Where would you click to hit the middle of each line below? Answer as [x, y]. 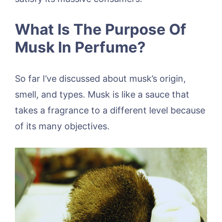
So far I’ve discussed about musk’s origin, [100, 79]
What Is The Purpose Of [101, 29]
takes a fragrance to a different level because [110, 110]
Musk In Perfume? [80, 47]
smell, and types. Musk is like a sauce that [102, 94]
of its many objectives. [62, 126]
